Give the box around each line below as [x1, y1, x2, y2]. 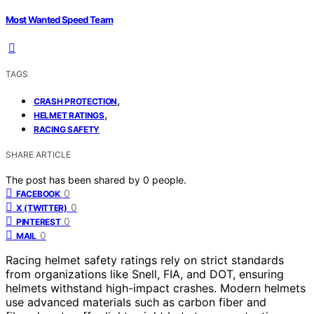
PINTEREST [16, 216, 61, 227]
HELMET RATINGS [34, 109, 104, 121]
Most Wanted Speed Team [6, 13, 114, 25]
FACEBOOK [16, 188, 60, 199]
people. [152, 173, 186, 186]
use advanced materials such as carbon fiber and [6, 294, 266, 309]
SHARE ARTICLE [6, 149, 71, 160]
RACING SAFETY [34, 123, 100, 135]
